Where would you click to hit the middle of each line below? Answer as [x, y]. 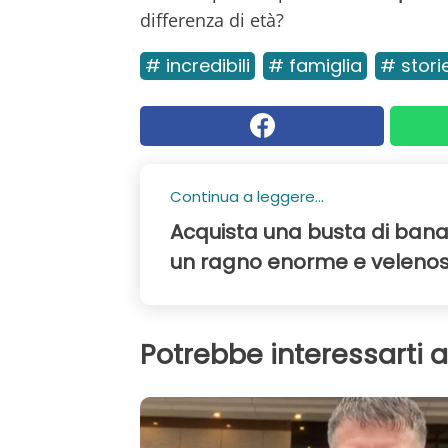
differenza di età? [212, 19]
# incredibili [197, 65]
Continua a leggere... [247, 196]
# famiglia [315, 65]
